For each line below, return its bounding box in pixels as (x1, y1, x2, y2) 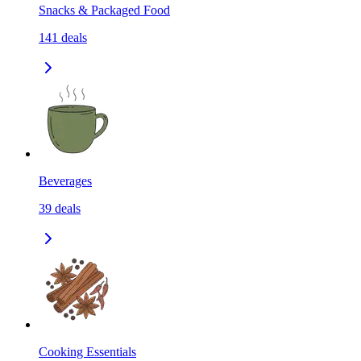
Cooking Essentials (39, 345, 136, 359)
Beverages (39, 174, 92, 189)
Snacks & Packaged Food (39, 3, 170, 18)
